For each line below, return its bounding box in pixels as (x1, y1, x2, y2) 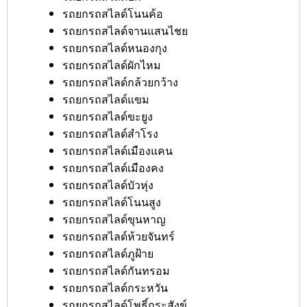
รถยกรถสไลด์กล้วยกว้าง (62, 73, 178, 90)
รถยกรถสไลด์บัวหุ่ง (62, 176, 153, 193)
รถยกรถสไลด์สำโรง (62, 125, 158, 142)
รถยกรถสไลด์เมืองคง (62, 159, 164, 176)
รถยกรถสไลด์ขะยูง (62, 108, 153, 125)
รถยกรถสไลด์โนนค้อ (62, 5, 163, 22)
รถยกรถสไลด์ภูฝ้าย (62, 245, 153, 262)
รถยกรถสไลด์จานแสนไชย (62, 22, 188, 39)
